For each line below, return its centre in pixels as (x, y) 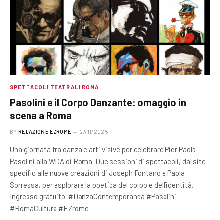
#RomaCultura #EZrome (49, 208)
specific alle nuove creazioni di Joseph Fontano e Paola (97, 173)
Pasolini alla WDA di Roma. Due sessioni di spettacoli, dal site (108, 161)
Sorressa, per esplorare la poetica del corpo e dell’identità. (101, 184)
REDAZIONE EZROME (45, 131)
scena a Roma (41, 115)
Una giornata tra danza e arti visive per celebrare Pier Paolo (103, 149)
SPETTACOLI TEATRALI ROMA (55, 87)
